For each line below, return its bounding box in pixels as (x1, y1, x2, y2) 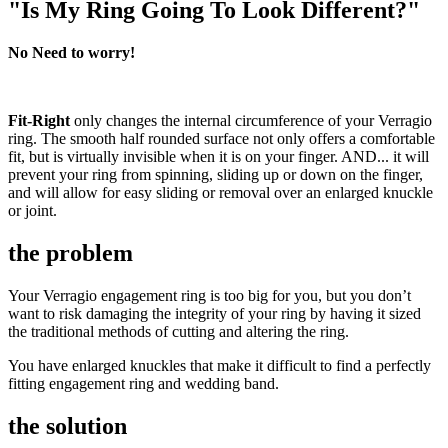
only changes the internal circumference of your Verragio (70, 111, 432, 129)
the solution (8, 412, 127, 439)
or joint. (8, 201, 57, 219)
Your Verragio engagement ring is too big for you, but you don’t (8, 286, 411, 304)
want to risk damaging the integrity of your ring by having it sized (8, 304, 421, 322)
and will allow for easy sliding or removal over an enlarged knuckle (8, 183, 433, 201)
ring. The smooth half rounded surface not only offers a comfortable (8, 129, 435, 147)
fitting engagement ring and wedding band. (8, 374, 279, 392)
